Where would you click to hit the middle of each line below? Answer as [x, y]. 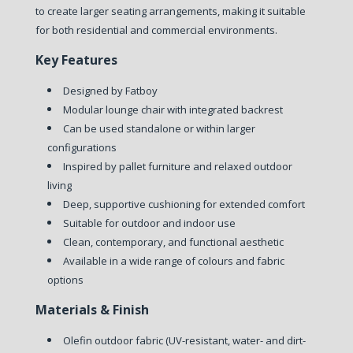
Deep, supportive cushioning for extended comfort [184, 204]
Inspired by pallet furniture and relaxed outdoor [177, 166]
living [59, 185]
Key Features [76, 59]
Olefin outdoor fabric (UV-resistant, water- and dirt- [184, 340]
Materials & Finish [92, 309]
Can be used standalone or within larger [159, 128]
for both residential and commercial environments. [156, 30]
